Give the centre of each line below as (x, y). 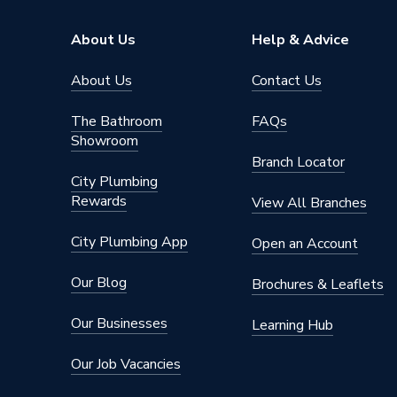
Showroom (105, 141)
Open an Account (305, 244)
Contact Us (287, 81)
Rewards (99, 201)
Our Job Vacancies (126, 364)
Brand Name (106, 66)
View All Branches (309, 203)
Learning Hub (292, 325)
